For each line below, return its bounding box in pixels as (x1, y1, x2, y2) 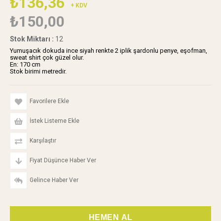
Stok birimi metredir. (10, 68, 67, 75)
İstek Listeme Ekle (30, 117, 79, 124)
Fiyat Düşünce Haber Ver (30, 157, 96, 164)
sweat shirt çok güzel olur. (10, 54, 84, 61)
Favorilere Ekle (30, 98, 69, 105)
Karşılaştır (30, 137, 56, 144)
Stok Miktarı (10, 35, 50, 43)
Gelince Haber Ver (30, 177, 78, 184)
